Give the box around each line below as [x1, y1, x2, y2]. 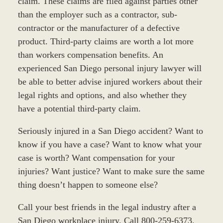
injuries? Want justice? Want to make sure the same [17, 166, 205, 177]
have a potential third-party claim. [17, 104, 141, 114]
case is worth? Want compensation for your [17, 153, 175, 163]
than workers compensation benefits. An [17, 50, 163, 60]
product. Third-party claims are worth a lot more [17, 36, 194, 47]
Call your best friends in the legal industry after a [17, 202, 196, 213]
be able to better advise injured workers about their [17, 77, 202, 87]
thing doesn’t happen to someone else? [17, 180, 158, 190]
